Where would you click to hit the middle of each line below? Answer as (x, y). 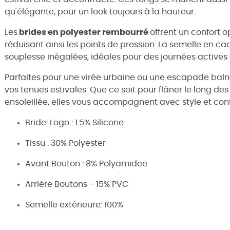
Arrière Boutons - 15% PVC (77, 184)
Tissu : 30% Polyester (65, 143)
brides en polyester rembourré (84, 32)
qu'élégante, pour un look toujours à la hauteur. (100, 12)
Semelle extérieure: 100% (74, 205)
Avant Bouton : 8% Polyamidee (86, 164)
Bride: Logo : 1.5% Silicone (74, 123)
